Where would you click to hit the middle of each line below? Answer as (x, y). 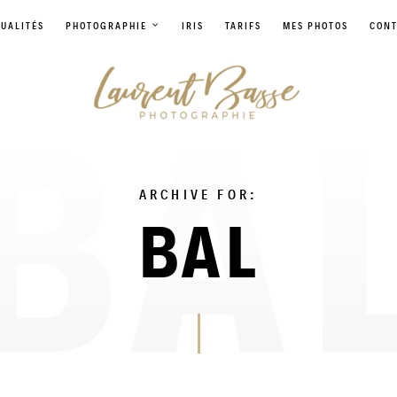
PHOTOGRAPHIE (106, 26)
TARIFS (243, 26)
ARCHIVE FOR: (198, 195)
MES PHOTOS (315, 26)
